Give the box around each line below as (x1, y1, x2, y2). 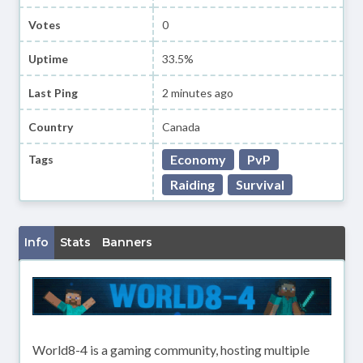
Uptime (28, 51, 68, 66)
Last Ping (28, 85, 78, 100)
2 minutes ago (162, 85, 234, 100)
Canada (162, 119, 201, 134)
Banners (101, 235, 152, 250)
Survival (236, 177, 285, 192)
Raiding (170, 177, 216, 192)
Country (28, 119, 73, 134)
